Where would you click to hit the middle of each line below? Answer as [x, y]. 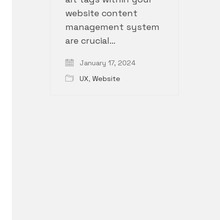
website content [101, 13]
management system [112, 27]
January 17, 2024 [107, 63]
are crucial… [90, 41]
